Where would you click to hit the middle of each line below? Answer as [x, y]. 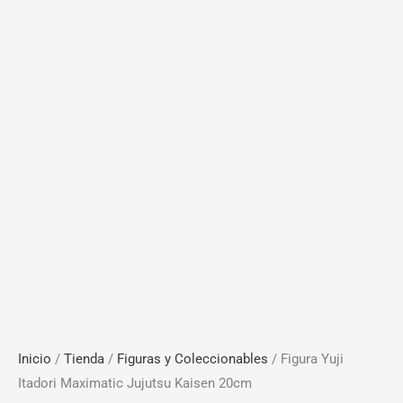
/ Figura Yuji [306, 359]
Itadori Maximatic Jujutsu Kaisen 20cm [135, 384]
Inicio [35, 359]
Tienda [84, 359]
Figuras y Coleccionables [193, 359]
